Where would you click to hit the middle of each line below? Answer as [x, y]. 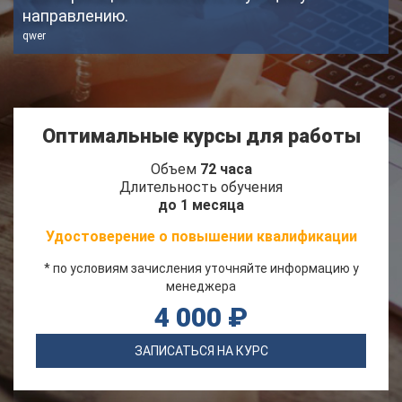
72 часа [226, 169]
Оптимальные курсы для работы [201, 136]
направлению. [75, 16]
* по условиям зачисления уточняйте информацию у [201, 268]
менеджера [201, 286]
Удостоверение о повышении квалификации [201, 236]
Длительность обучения [201, 187]
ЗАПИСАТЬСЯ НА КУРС [201, 351]
